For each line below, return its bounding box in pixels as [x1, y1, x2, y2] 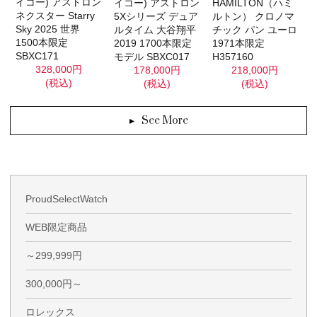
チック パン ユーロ [212, 23, 297, 35]
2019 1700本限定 [113, 37, 192, 49]
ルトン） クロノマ [212, 10, 294, 22]
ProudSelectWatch [25, 193, 108, 205]
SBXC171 [16, 50, 59, 62]
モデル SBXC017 [113, 50, 190, 62]
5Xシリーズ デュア [113, 10, 198, 22]
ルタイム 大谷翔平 [113, 23, 196, 35]
